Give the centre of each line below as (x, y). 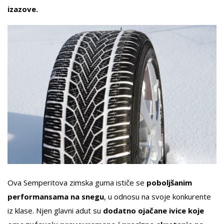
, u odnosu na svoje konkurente (157, 196)
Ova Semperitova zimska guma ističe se (77, 182)
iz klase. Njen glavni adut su (55, 210)
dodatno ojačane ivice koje (153, 210)
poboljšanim (169, 182)
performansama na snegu (56, 196)
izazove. (23, 9)
